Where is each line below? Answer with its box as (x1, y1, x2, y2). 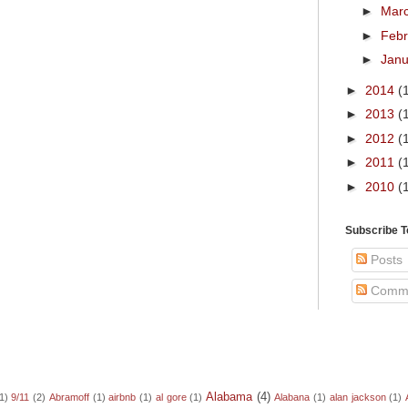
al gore (155, 392, 187, 403)
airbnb (108, 392, 137, 403)
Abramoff (48, 392, 89, 403)
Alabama (205, 391, 252, 404)
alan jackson (329, 392, 386, 403)
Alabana (274, 392, 311, 403)
